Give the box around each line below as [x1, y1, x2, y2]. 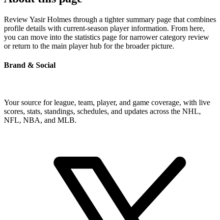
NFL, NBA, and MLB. [4, 115, 77, 124]
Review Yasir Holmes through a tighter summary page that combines [4, 15, 216, 24]
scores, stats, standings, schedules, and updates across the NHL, [4, 107, 201, 115]
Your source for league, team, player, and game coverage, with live [4, 98, 210, 107]
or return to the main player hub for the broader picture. [4, 42, 174, 51]
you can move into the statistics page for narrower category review [4, 33, 209, 42]
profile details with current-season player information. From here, [4, 24, 205, 33]
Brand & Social [4, 61, 55, 70]
